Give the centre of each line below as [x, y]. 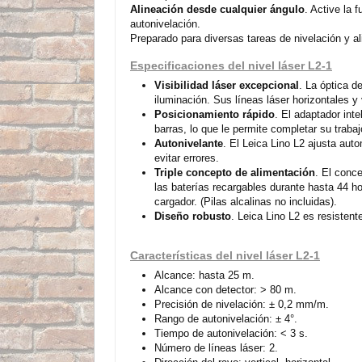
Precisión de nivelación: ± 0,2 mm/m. [242, 304]
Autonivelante [189, 143]
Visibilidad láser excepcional [227, 85]
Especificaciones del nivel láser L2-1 [231, 65]
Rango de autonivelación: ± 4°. [226, 318]
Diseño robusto [193, 216]
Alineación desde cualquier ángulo [217, 9]
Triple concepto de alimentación [235, 172]
